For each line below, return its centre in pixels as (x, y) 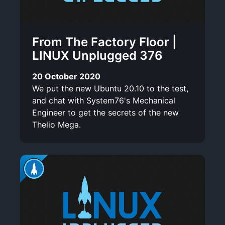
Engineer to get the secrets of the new (105, 112)
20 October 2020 (66, 76)
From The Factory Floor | (104, 42)
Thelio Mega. (57, 124)
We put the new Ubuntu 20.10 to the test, (110, 88)
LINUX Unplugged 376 (97, 55)
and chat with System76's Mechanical (104, 100)
